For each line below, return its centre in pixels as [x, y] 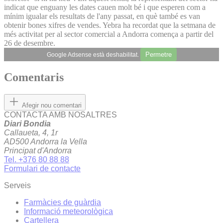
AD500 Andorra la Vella [46, 142]
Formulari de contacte [42, 169]
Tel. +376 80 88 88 [37, 160]
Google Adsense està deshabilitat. [93, 55]
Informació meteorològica [68, 212]
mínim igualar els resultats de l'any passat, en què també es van [102, 16]
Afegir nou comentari [52, 106]
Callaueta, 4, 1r [31, 133]
